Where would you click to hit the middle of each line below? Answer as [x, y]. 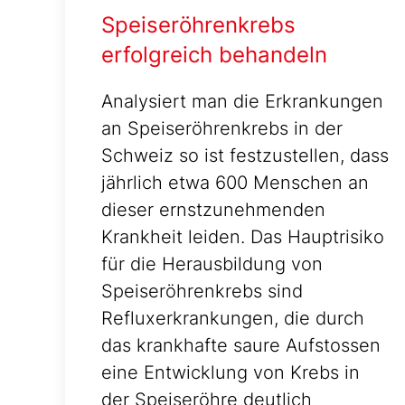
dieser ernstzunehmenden [213, 210]
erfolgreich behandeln [214, 55]
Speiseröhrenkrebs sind [202, 292]
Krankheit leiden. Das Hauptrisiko [243, 237]
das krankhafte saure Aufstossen [241, 346]
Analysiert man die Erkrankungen [242, 102]
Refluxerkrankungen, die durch [233, 319]
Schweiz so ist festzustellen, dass [245, 156]
